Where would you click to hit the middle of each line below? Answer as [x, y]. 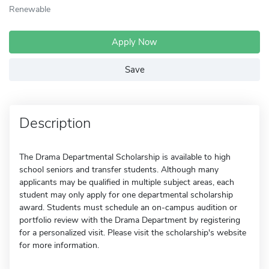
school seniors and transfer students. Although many [119, 170]
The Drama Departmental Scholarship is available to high [125, 157]
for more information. [59, 245]
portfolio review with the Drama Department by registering [130, 220]
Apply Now [134, 42]
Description [55, 123]
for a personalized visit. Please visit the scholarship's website [133, 233]
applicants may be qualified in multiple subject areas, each [127, 182]
